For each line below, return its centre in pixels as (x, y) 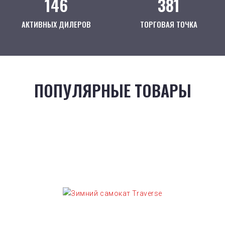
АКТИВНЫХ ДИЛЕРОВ (56, 24)
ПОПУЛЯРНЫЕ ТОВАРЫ (113, 90)
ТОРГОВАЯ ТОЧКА (169, 24)
